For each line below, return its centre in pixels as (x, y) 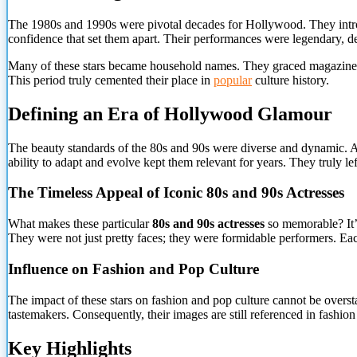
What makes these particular (80, 224)
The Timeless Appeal (75, 193)
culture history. (290, 80)
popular (233, 80)
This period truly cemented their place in (111, 80)
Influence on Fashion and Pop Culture (133, 269)
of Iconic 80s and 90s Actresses (243, 193)
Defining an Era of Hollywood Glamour (170, 114)
